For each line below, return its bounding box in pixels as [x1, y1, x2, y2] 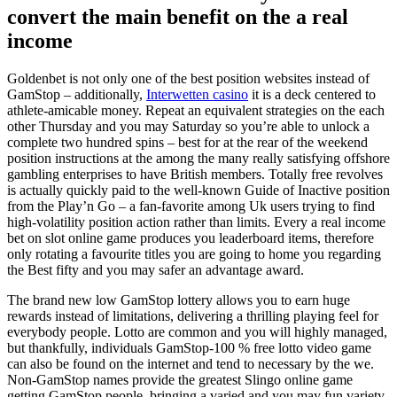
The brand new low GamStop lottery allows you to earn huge [7, 292, 350, 307]
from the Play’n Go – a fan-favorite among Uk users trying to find [7, 198, 375, 214]
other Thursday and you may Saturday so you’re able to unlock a [7, 118, 370, 134]
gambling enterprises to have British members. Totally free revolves [7, 166, 383, 182]
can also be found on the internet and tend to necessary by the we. [7, 355, 374, 371]
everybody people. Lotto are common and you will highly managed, [7, 323, 387, 339]
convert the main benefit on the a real [7, 4, 348, 28]
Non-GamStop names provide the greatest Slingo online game [7, 371, 353, 387]
